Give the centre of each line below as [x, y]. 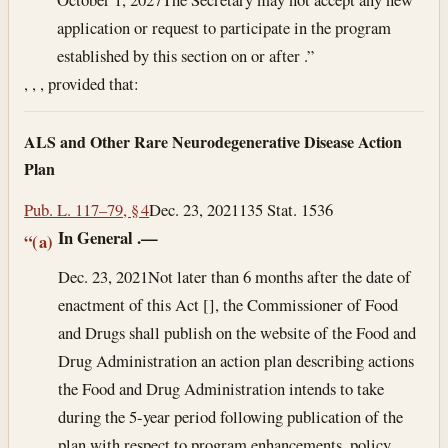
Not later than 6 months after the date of [280, 277]
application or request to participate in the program [224, 27]
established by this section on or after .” [186, 55]
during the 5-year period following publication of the [231, 417]
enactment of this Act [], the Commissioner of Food [228, 305]
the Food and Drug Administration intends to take [221, 389]
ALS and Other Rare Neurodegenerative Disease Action [213, 142]
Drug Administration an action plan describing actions [236, 361]
